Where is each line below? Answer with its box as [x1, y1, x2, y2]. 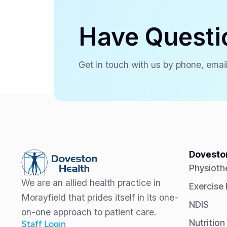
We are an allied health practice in [21, 177, 161, 188]
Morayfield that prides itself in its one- [21, 192, 178, 203]
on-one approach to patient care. [21, 207, 157, 218]
